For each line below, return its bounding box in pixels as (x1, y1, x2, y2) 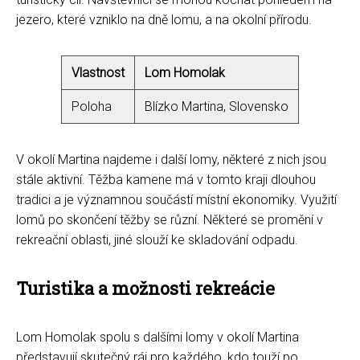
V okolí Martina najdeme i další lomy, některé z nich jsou (16, 152, 326, 168)
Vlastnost (72, 65, 125, 81)
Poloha (72, 99, 112, 115)
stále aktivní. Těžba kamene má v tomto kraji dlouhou (16, 172, 316, 188)
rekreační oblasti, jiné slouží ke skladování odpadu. (16, 232, 298, 248)
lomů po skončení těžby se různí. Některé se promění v (16, 212, 323, 228)
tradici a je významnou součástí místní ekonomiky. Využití (16, 192, 337, 208)
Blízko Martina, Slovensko (145, 99, 288, 115)
